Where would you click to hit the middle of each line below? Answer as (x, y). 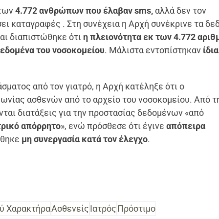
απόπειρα (186, 126)
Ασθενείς (70, 208)
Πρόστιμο (137, 208)
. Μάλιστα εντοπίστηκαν (153, 50)
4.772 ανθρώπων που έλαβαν (75, 10)
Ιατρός (103, 208)
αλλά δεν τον (180, 10)
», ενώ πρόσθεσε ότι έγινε (114, 126)
